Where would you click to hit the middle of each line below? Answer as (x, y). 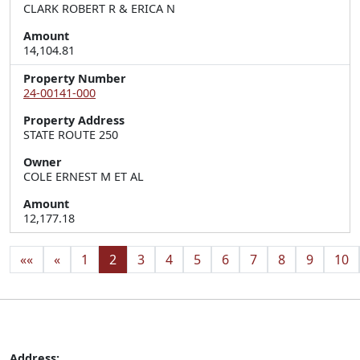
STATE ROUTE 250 (71, 135)
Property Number (75, 78)
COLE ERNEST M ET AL (84, 176)
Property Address (74, 120)
